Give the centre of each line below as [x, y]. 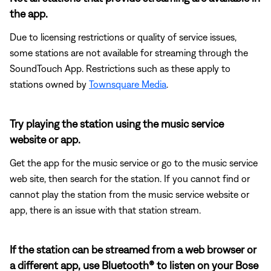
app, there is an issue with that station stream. [105, 210]
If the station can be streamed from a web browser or [133, 249]
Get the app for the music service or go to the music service [134, 162]
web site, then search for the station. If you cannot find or [130, 178]
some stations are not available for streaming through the [129, 52]
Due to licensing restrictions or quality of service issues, [123, 37]
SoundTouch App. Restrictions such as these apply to [120, 68]
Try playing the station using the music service [117, 123]
